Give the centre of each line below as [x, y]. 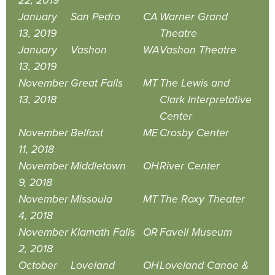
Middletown [98, 166]
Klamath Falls [103, 232]
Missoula [91, 199]
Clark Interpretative [206, 99]
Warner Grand [194, 17]
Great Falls [97, 83]
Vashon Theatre [198, 50]
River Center [190, 166]
